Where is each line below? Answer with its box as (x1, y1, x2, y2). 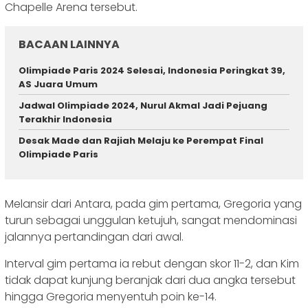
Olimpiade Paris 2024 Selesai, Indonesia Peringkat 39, (19, 64, 285, 78)
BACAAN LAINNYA (19, 36, 120, 53)
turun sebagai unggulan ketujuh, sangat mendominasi (5, 212, 297, 228)
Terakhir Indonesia (19, 113, 112, 126)
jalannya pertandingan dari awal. (5, 228, 184, 245)
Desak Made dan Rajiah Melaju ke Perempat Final (19, 134, 263, 148)
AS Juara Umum (19, 78, 98, 91)
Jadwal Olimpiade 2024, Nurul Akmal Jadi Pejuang (19, 99, 267, 113)
